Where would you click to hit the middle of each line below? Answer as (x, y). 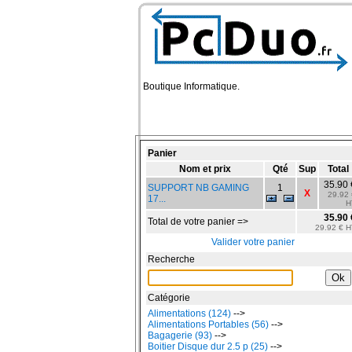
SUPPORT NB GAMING (198, 188)
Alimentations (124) (189, 313)
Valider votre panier (253, 242)
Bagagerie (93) (180, 335)
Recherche (171, 259)
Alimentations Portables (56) (208, 324)
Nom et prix (205, 169)
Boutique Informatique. (191, 86)
